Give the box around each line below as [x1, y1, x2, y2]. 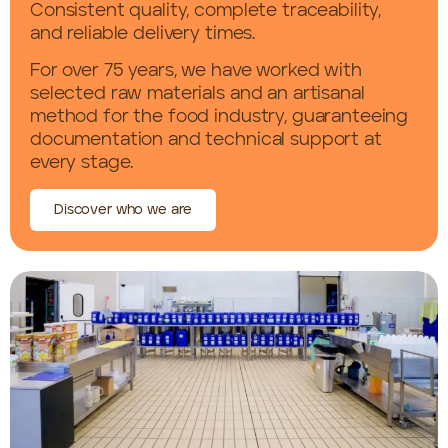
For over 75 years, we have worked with [30, 61, 362, 80]
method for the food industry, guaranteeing [30, 107, 409, 126]
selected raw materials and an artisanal [30, 84, 365, 103]
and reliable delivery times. [30, 24, 256, 43]
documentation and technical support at [30, 130, 382, 149]
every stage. [30, 153, 134, 172]
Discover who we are [54, 203, 193, 218]
